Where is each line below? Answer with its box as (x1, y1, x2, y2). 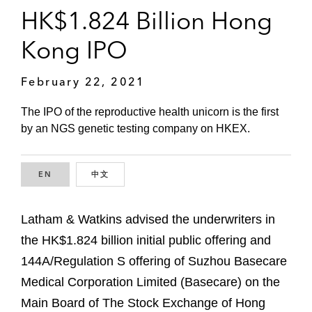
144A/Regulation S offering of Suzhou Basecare (21, 253, 287, 268)
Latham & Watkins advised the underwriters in (21, 212, 275, 226)
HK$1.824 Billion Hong (21, 5, 272, 36)
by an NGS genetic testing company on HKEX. (21, 123, 250, 135)
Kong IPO (21, 34, 127, 65)
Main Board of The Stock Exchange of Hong (21, 295, 265, 310)
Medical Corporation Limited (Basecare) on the (21, 274, 280, 289)
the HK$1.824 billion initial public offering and (21, 233, 271, 247)
